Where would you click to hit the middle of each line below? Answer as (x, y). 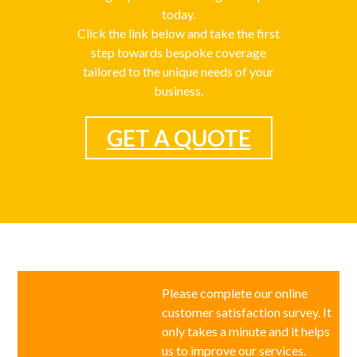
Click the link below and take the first (178, 33)
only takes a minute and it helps (245, 331)
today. (178, 14)
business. (178, 90)
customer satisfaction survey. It (246, 312)
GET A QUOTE (178, 137)
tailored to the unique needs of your (178, 71)
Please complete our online (234, 292)
